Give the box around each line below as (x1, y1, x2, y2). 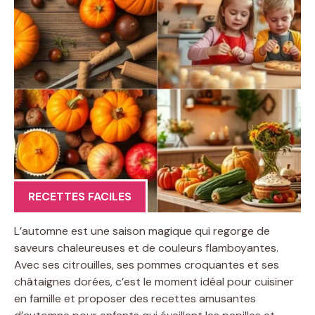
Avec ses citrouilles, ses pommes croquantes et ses (14, 257, 279, 273)
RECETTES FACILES (28, 189, 131, 205)
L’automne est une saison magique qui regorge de (14, 224, 270, 239)
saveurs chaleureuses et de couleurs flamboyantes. (14, 240, 278, 256)
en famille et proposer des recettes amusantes (14, 291, 256, 307)
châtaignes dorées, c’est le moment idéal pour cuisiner (14, 274, 294, 290)
